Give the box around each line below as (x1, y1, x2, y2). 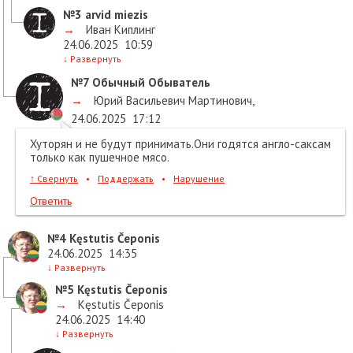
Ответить (30, 194, 72, 208)
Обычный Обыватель (89, 75, 210, 90)
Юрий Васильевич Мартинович (91, 93, 252, 108)
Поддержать (98, 173, 154, 184)
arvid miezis (82, 7, 148, 22)
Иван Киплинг (83, 22, 155, 37)
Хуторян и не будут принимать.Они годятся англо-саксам (30, 136, 331, 151)
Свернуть (35, 173, 78, 184)
